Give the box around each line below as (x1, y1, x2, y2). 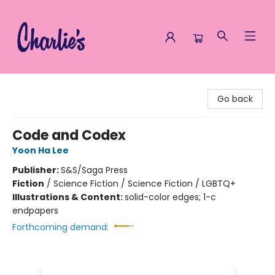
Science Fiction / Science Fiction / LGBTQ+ (53, 177, 236, 190)
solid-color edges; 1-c (125, 191, 216, 203)
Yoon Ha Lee (12, 144, 69, 157)
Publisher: (12, 164, 61, 176)
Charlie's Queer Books (9, 79, 102, 91)
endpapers (12, 204, 58, 217)
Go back (217, 93, 253, 105)
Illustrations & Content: (12, 191, 125, 203)
